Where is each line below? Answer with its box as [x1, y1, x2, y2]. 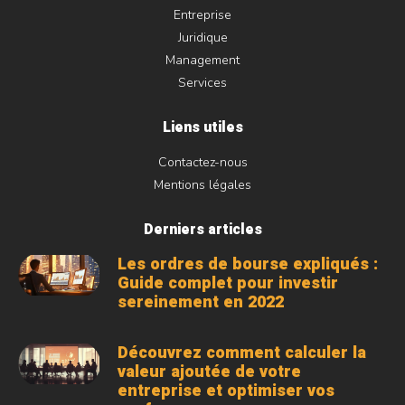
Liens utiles [162, 116, 243, 138]
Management [165, 51, 240, 69]
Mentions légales [154, 175, 251, 193]
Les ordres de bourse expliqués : [117, 251, 378, 277]
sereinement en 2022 [117, 289, 284, 315]
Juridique [177, 28, 228, 46]
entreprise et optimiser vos [117, 378, 334, 403]
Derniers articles [143, 218, 262, 240]
